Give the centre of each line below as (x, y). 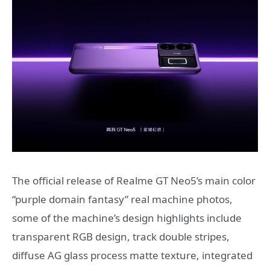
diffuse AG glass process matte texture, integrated (132, 256)
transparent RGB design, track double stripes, (121, 237)
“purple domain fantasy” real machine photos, (122, 199)
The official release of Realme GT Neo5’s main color (134, 181)
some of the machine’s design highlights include (127, 218)
